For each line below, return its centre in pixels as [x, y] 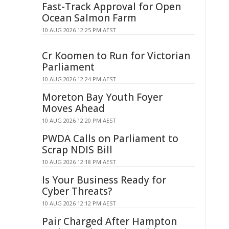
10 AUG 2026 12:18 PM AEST [79, 162]
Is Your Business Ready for [104, 180]
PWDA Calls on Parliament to [110, 139]
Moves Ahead [73, 108]
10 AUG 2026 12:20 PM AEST [79, 120]
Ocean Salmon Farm [89, 18]
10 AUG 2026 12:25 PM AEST [79, 30]
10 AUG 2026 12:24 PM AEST [79, 79]
